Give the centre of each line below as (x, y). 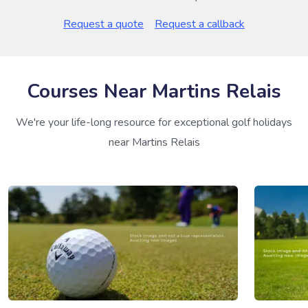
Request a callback (200, 24)
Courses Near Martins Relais (154, 91)
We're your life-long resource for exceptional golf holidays (154, 122)
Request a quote (103, 24)
